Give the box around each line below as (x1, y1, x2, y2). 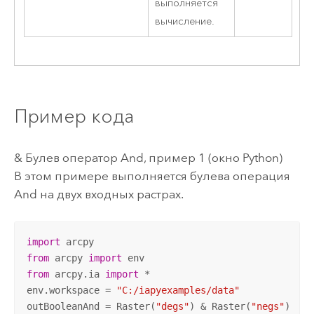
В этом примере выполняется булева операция (13, 168, 290, 183)
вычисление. (154, 15, 214, 29)
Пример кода (13, 104, 134, 128)
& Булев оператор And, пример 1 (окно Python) (13, 150, 282, 165)
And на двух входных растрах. (13, 186, 184, 201)
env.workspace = (26, 284, 116, 296)
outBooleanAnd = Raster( (26, 300, 156, 312)
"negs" (250, 300, 285, 312)
